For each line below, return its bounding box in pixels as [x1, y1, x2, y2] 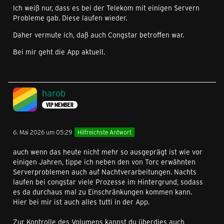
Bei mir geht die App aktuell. [13, 47, 105, 57]
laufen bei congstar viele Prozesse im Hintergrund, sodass [13, 176, 203, 186]
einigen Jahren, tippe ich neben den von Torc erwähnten [13, 156, 195, 166]
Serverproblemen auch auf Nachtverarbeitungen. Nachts [13, 166, 196, 176]
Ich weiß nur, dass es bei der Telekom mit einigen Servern [13, 3, 199, 13]
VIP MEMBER [46, 100, 73, 108]
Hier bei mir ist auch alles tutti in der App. [13, 196, 149, 206]
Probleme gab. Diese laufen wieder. [13, 13, 127, 23]
